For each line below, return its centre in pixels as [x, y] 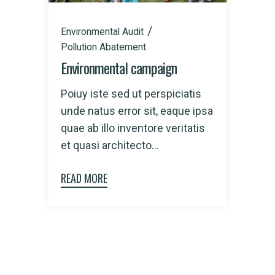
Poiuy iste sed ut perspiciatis [131, 94]
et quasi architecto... [110, 145]
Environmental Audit [102, 32]
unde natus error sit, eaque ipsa [137, 111]
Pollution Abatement [103, 47]
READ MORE [84, 178]
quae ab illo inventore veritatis [133, 128]
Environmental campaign [119, 68]
